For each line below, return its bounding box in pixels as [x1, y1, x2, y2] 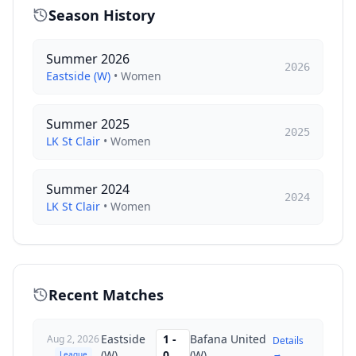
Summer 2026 [46, 50, 130, 68]
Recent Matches [48, 285, 164, 304]
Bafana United [190, 331, 267, 346]
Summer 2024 [46, 180, 130, 198]
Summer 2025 [46, 115, 130, 133]
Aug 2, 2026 [47, 331, 100, 346]
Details [273, 334, 304, 347]
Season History [48, 6, 155, 25]
